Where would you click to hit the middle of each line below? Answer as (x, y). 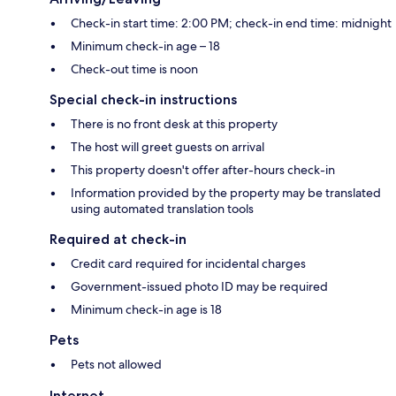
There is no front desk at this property (174, 124)
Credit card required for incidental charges (188, 264)
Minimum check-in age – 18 (145, 46)
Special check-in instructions (143, 100)
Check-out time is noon (134, 69)
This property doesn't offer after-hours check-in (203, 170)
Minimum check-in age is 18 (146, 310)
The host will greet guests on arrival (168, 147)
